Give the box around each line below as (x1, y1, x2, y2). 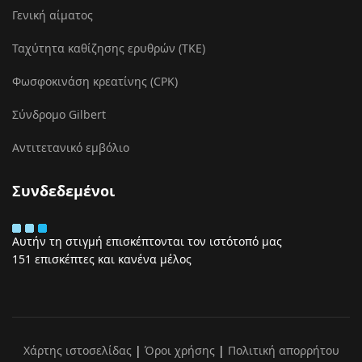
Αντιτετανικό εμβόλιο (12, 140, 129, 155)
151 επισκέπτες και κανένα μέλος (12, 251, 192, 267)
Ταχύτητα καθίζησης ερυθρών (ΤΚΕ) (12, 40, 205, 56)
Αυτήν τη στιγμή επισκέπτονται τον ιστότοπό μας (12, 234, 282, 249)
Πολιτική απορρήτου (227, 343, 339, 358)
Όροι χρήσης (144, 343, 215, 358)
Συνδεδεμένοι (12, 181, 115, 200)
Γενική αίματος (12, 7, 93, 23)
